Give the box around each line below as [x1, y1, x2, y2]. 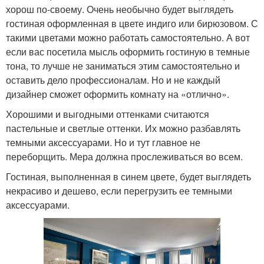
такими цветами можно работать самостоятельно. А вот [6, 30, 250, 44]
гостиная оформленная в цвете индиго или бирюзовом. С [6, 16, 258, 30]
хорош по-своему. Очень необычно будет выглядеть [6, 2, 233, 16]
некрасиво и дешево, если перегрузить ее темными [6, 183, 232, 197]
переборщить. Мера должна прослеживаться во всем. [6, 149, 243, 163]
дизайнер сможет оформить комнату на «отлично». [6, 87, 229, 101]
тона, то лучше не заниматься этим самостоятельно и [6, 58, 240, 72]
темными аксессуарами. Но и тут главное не [6, 135, 200, 149]
